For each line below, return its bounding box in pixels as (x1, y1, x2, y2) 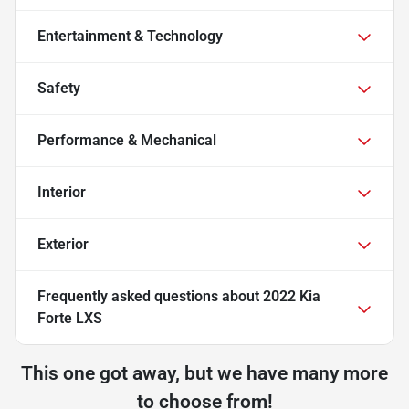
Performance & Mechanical (37, 131, 216, 150)
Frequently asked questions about (37, 288, 263, 306)
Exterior (37, 236, 89, 254)
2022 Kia (263, 288, 320, 306)
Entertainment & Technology (37, 27, 223, 46)
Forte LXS (37, 309, 102, 328)
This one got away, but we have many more (21, 362, 388, 385)
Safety (37, 79, 80, 98)
